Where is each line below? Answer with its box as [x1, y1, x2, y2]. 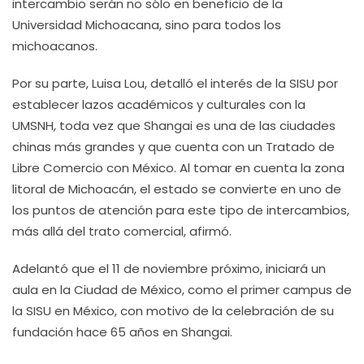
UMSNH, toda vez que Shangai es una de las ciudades [12, 117, 336, 134]
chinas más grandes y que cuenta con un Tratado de [12, 138, 335, 155]
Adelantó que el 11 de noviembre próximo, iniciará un [12, 260, 326, 277]
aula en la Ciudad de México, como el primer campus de [12, 281, 352, 298]
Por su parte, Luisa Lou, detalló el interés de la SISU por [12, 75, 338, 92]
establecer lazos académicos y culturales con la [12, 96, 305, 113]
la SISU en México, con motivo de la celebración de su [12, 302, 334, 319]
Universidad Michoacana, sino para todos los [12, 16, 281, 33]
